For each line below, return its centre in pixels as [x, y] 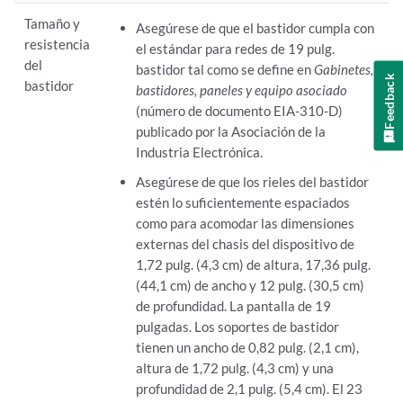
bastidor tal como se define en [224, 69]
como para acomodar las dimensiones [245, 223]
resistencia [58, 44]
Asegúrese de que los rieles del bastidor [252, 181]
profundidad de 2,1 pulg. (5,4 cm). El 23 [249, 388]
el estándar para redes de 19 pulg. [235, 48]
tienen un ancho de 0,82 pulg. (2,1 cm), [247, 347]
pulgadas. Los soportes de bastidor [237, 326]
